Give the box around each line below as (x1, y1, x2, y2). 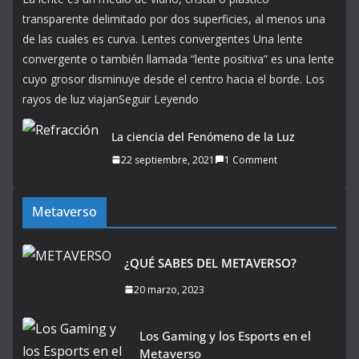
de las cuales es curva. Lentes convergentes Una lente (22, 30, 303, 46)
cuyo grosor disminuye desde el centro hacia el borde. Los (22, 71, 325, 87)
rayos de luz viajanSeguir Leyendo (22, 91, 199, 107)
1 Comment (224, 152, 277, 167)
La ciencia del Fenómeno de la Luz (111, 128, 295, 144)
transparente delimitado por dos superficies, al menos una (22, 10, 325, 26)
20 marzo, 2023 (134, 282, 204, 296)
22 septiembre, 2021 (121, 152, 215, 167)
